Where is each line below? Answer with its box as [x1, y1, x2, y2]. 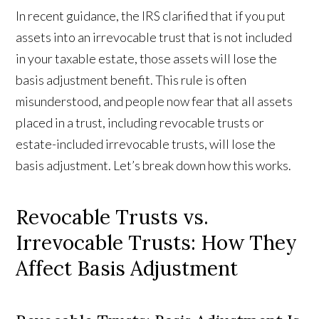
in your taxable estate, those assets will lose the [16, 51, 278, 67]
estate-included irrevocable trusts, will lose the [16, 136, 276, 152]
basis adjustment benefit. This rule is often [16, 72, 247, 88]
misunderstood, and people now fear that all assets [16, 93, 293, 110]
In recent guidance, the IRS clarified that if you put [16, 8, 286, 24]
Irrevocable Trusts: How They [16, 230, 298, 256]
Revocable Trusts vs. [16, 204, 209, 231]
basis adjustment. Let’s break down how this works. [16, 157, 292, 174]
